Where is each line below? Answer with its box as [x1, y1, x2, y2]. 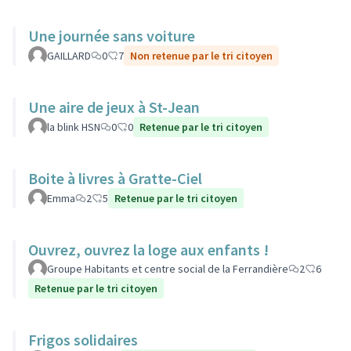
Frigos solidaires [28, 330, 138, 349]
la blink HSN [47, 120, 100, 134]
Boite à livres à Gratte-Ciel [28, 168, 202, 188]
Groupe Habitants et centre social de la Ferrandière [47, 262, 288, 276]
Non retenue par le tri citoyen [130, 49, 273, 63]
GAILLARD [47, 49, 91, 63]
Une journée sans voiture [28, 26, 195, 45]
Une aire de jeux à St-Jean [28, 97, 200, 117]
